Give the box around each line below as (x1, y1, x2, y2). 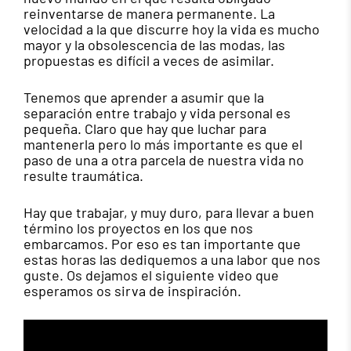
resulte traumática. (24, 167, 143, 185)
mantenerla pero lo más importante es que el (24, 136, 302, 154)
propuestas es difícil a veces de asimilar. (24, 52, 274, 70)
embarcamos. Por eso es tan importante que (24, 235, 301, 253)
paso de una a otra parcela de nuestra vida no (24, 151, 304, 169)
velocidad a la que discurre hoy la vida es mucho (24, 20, 320, 38)
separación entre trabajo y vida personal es (24, 104, 291, 122)
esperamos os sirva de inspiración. (24, 282, 241, 300)
